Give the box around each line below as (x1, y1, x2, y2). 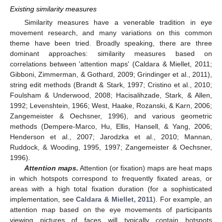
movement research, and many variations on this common (10, 29, 212, 37)
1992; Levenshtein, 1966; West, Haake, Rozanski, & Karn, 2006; (10, 102, 212, 110)
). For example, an (153, 195, 212, 204)
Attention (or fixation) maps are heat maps (78, 164, 213, 172)
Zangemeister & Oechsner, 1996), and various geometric (10, 112, 212, 120)
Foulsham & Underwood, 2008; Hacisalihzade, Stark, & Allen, (10, 91, 212, 100)
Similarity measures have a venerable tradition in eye (24, 18, 212, 27)
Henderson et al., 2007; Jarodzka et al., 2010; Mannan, (10, 133, 212, 141)
